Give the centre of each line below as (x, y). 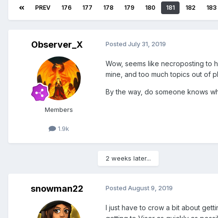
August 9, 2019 (150, 188)
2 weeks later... (128, 158)
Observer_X (57, 45)
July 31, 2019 (147, 44)
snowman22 (57, 189)
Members (59, 110)
